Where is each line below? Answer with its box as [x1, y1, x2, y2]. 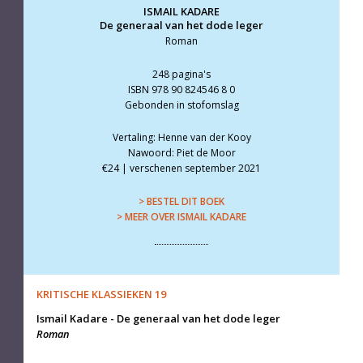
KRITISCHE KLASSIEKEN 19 [36, 287, 166, 302]
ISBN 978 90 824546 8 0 [128, 82, 235, 96]
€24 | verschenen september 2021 [102, 161, 261, 176]
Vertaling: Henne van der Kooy [112, 130, 251, 145]
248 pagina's [152, 66, 211, 81]
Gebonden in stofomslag [124, 97, 239, 112]
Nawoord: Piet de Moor [127, 146, 236, 160]
